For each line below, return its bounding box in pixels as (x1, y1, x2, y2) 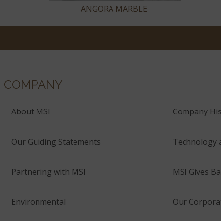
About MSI (11, 106, 50, 117)
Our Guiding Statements (11, 136, 101, 147)
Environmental (11, 196, 66, 208)
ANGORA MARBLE (81, 3, 147, 15)
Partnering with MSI (11, 166, 86, 178)
